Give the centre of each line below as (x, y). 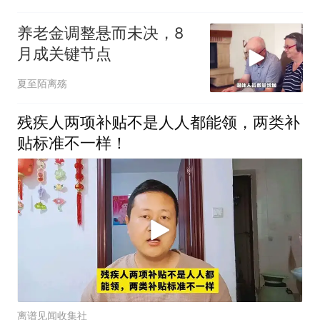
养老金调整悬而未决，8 (100, 33)
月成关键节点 (64, 54)
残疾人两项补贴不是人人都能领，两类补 (158, 122)
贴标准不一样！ (72, 142)
